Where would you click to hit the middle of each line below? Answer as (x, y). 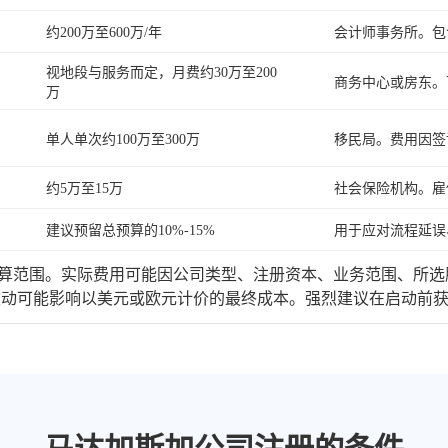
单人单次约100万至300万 (123, 140)
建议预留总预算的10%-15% (130, 231)
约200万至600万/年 (104, 33)
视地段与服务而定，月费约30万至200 (161, 73)
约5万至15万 (84, 189)
